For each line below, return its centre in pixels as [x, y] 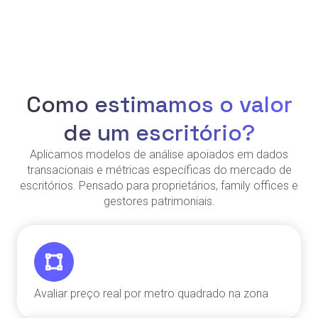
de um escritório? [159, 132]
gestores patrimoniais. [159, 201]
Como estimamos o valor [159, 104]
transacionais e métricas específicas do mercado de [159, 170]
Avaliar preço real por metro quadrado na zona [151, 293]
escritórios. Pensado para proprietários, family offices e [159, 185]
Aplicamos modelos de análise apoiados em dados [159, 154]
